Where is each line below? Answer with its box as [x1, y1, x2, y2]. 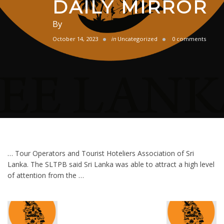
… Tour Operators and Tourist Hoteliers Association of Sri [7, 148, 194, 158]
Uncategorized [117, 35, 157, 42]
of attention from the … [7, 170, 84, 180]
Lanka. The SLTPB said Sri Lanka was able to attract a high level [7, 159, 214, 169]
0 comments [170, 35, 206, 42]
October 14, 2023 [52, 35, 98, 42]
